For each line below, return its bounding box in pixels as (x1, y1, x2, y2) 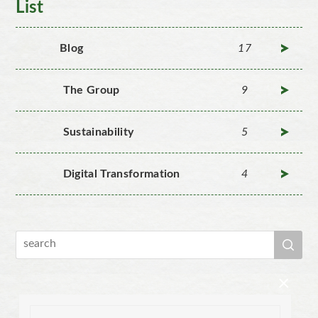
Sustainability (62, 126, 134, 138)
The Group (62, 84, 120, 96)
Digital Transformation (62, 168, 180, 180)
